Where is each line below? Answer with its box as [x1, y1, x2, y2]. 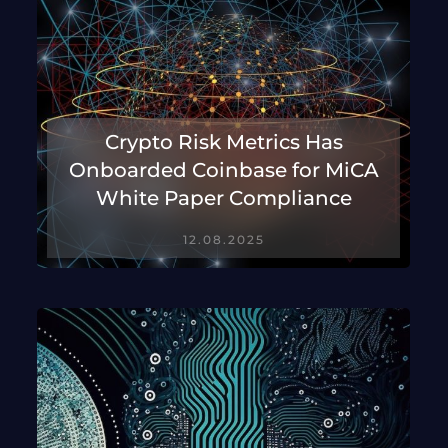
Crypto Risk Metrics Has [104, 130, 343, 155]
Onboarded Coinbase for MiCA [68, 158, 379, 183]
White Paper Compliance [95, 186, 352, 211]
